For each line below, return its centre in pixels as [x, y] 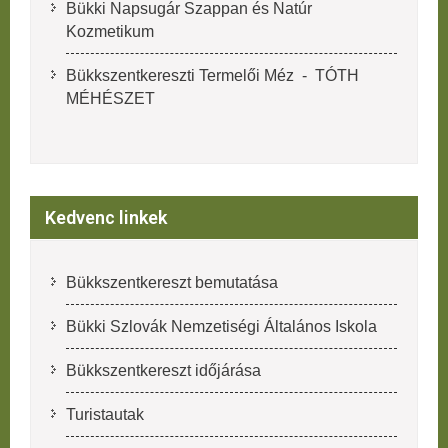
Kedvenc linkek [106, 218]
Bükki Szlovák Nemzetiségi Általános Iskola [221, 327]
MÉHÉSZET [110, 99]
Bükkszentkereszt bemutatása [172, 283]
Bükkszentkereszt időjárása [163, 371]
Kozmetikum [110, 32]
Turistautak [105, 415]
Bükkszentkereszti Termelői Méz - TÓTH [212, 76]
